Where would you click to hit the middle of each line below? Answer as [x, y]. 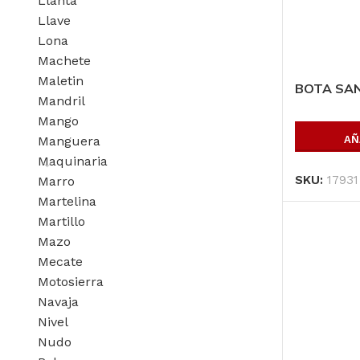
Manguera [69, 141]
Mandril [61, 100]
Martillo [61, 221]
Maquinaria [73, 161]
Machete [64, 60]
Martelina [67, 201]
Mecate [60, 261]
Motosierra [71, 281]
